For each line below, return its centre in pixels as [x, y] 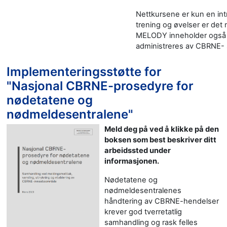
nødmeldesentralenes [143, 190]
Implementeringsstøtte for [84, 71]
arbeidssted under [137, 150]
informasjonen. [131, 161]
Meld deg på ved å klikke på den [161, 129]
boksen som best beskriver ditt [160, 140]
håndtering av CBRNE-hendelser [161, 201]
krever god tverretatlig [143, 212]
